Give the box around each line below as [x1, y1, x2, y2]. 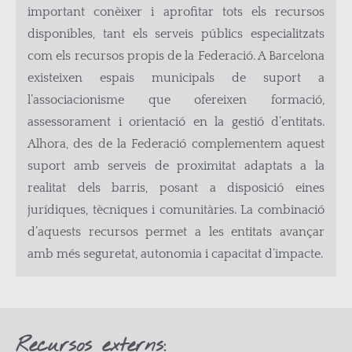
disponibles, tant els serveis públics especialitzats [27, 27, 324, 41]
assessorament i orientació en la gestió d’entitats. [27, 115, 324, 129]
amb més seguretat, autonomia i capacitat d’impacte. [27, 247, 323, 261]
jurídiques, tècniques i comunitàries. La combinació [27, 203, 324, 217]
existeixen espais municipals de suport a [27, 71, 324, 85]
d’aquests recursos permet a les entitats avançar [27, 225, 324, 239]
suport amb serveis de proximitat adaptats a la [27, 159, 324, 173]
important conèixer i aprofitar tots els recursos [27, 5, 324, 19]
